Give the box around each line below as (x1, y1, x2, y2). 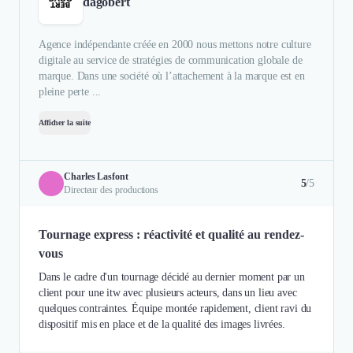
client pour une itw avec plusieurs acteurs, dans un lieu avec (39, 286, 297, 299)
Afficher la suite (39, 117, 91, 127)
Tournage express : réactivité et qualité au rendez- (39, 227, 304, 241)
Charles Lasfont (64, 170, 128, 182)
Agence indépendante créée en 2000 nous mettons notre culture (39, 38, 311, 50)
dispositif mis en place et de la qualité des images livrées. (39, 318, 285, 330)
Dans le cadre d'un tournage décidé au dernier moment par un (39, 270, 305, 283)
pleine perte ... (39, 85, 102, 98)
